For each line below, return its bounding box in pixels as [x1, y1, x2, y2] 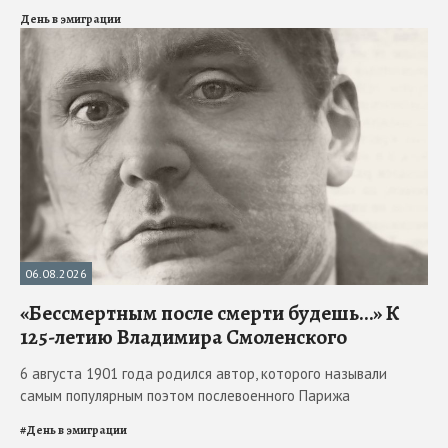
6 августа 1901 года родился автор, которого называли [20, 363, 387, 383]
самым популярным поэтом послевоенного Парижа [20, 385, 350, 405]
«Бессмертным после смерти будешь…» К [20, 298, 400, 327]
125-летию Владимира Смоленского [20, 322, 347, 351]
